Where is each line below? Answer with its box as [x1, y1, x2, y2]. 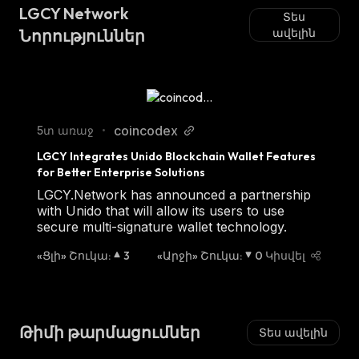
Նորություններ [19, 26, 145, 46]
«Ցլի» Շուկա [37, 248, 108, 263]
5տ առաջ [37, 123, 94, 137]
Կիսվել [265, 248, 305, 262]
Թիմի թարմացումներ [19, 322, 200, 342]
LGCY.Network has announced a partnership [37, 187, 311, 203]
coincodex [114, 123, 178, 139]
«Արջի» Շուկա [157, 248, 240, 263]
